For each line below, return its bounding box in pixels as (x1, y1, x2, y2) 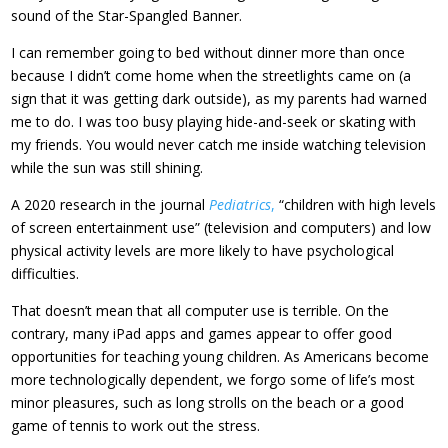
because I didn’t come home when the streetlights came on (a (11, 66, 412, 86)
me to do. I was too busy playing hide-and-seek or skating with (11, 112, 417, 132)
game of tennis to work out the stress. (11, 416, 261, 436)
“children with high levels (279, 195, 437, 215)
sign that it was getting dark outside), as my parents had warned (11, 89, 428, 109)
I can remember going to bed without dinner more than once (11, 43, 406, 63)
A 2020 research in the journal (11, 195, 210, 215)
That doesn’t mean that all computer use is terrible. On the (11, 301, 390, 321)
